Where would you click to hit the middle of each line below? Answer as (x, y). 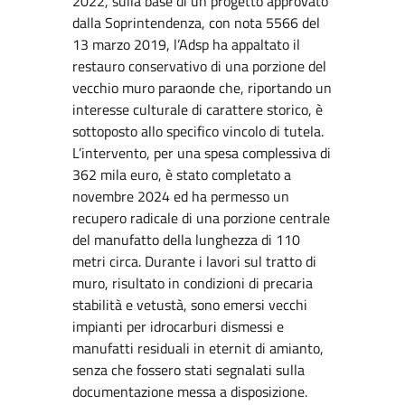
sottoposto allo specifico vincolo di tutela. (198, 131)
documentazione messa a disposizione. (190, 391)
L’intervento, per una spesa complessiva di (202, 153)
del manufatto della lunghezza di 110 (186, 240)
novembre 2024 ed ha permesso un (181, 196)
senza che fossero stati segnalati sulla (188, 370)
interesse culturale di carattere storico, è (198, 109)
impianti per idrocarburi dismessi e (178, 326)
